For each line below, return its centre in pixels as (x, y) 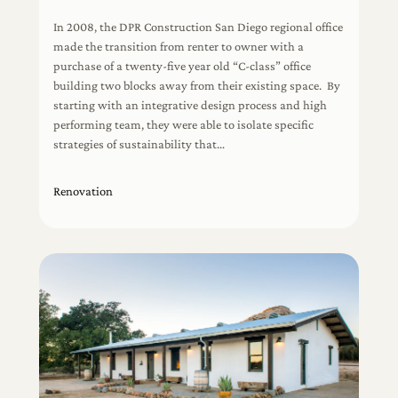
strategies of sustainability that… (139, 144)
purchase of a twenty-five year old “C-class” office (182, 66)
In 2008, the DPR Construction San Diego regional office (198, 27)
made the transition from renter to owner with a (178, 46)
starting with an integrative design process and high (190, 105)
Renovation (83, 191)
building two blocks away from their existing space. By (196, 85)
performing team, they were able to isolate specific (183, 124)
